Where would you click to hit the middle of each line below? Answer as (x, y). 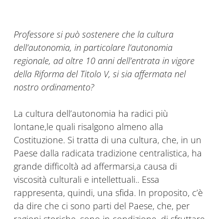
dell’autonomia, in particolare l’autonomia (93, 48)
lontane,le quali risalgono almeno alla (88, 127)
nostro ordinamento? (54, 87)
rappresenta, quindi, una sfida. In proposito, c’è (108, 193)
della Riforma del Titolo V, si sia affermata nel (100, 74)
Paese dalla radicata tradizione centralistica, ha (108, 153)
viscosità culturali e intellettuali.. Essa (87, 180)
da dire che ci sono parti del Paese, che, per (102, 206)
